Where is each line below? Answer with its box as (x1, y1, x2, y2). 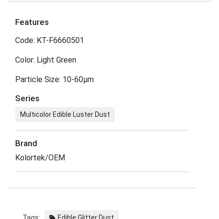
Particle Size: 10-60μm (15, 74, 94, 84)
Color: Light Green (15, 55, 76, 65)
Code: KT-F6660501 (15, 35, 84, 45)
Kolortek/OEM (15, 153, 65, 162)
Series (15, 93, 40, 103)
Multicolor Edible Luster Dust (20, 110, 110, 118)
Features (15, 17, 49, 27)
